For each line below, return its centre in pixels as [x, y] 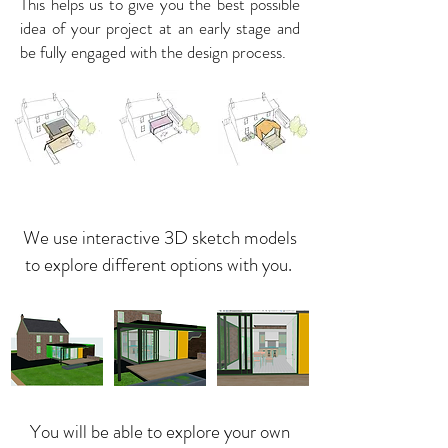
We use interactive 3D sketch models [160, 237]
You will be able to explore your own [160, 431]
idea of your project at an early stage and [160, 28]
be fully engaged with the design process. [155, 52]
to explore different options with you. [160, 264]
